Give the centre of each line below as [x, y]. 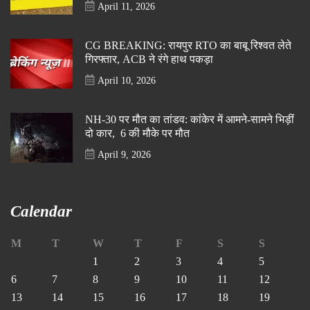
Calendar [41, 211]
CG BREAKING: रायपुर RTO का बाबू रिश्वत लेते [188, 46]
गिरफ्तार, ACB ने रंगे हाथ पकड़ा [149, 60]
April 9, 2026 [124, 154]
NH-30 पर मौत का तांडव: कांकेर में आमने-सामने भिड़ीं [190, 120]
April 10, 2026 [127, 80]
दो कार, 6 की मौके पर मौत [137, 134]
